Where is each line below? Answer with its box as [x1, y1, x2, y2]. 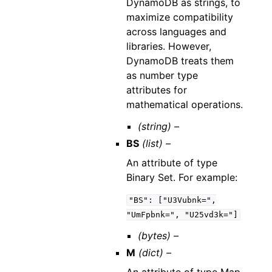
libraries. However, [126, 40, 211, 52]
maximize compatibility [126, 11, 233, 23]
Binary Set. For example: [126, 171, 237, 183]
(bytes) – [138, 229, 179, 242]
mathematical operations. [126, 98, 243, 110]
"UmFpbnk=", [126, 210, 180, 219]
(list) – [141, 137, 171, 149]
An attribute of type [126, 157, 217, 169]
